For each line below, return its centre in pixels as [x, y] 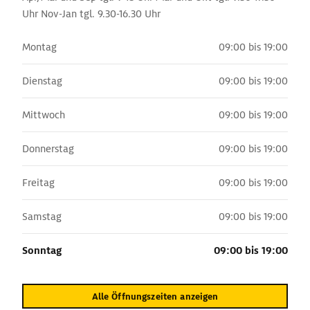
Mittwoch [44, 115]
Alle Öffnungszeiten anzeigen [155, 296]
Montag [39, 47]
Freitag [38, 183]
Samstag [42, 217]
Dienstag [42, 81]
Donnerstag [48, 149]
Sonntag [42, 250]
